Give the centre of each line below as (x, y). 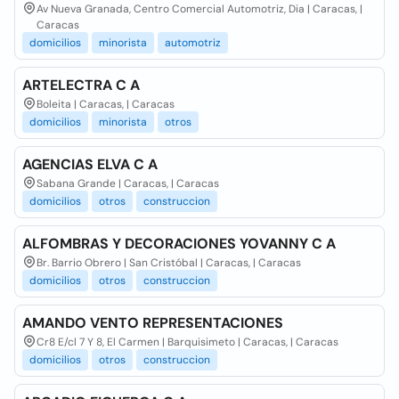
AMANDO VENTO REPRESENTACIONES (153, 323)
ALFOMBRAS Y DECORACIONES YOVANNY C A (179, 244)
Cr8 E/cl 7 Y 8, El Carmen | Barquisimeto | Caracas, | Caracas (187, 342)
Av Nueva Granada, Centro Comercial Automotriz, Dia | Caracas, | (199, 9)
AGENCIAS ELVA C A (90, 164)
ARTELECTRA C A (81, 85)
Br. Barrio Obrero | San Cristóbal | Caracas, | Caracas (169, 263)
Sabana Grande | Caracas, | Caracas (128, 183)
